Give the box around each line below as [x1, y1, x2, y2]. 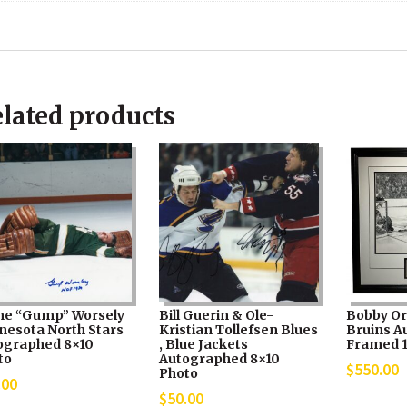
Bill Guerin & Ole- [159, 307, 274, 324]
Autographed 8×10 [159, 351, 281, 368]
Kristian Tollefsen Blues [159, 322, 319, 339]
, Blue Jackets [159, 336, 249, 353]
